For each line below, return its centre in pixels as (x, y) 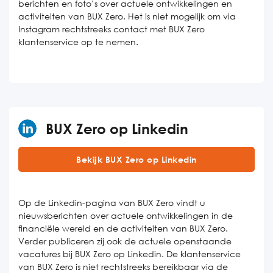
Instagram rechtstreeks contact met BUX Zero (112, 29)
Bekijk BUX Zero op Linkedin (136, 159)
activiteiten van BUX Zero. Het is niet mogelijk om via (127, 16)
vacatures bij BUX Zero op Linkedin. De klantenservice (129, 254)
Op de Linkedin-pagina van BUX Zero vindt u (112, 203)
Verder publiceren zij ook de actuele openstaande (125, 241)
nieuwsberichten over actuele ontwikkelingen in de (126, 215)
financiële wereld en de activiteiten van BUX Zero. (123, 228)
